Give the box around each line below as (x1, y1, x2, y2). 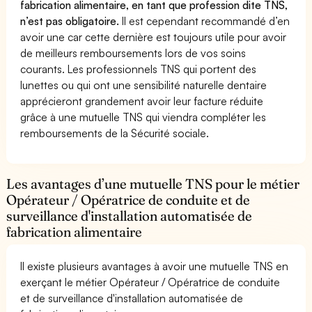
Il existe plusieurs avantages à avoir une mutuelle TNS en (20, 258, 289, 273)
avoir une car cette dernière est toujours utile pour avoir (20, 29, 287, 44)
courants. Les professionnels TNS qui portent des (20, 61, 257, 76)
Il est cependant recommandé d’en (122, 13, 290, 28)
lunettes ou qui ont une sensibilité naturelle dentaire (20, 77, 267, 92)
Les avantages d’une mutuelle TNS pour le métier (6, 175, 300, 192)
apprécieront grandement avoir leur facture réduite (20, 93, 264, 108)
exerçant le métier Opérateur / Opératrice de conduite (20, 274, 281, 289)
